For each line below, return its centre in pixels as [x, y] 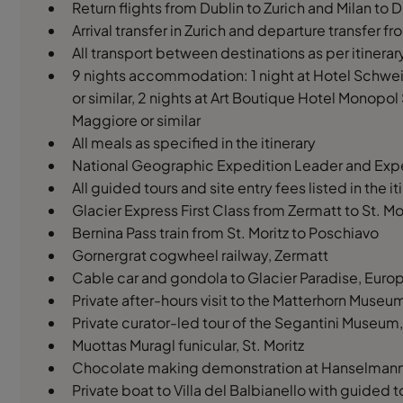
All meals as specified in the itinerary [194, 143]
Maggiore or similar [136, 120]
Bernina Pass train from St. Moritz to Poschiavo [225, 233]
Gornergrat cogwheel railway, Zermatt [200, 255]
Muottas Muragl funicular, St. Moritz [188, 345]
